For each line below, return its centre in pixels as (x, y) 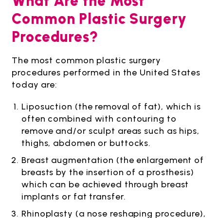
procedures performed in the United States (106, 72)
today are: (35, 84)
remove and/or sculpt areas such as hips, (110, 131)
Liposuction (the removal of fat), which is (111, 106)
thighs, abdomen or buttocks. (86, 143)
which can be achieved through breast (105, 184)
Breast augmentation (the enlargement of (113, 160)
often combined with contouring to (99, 118)
